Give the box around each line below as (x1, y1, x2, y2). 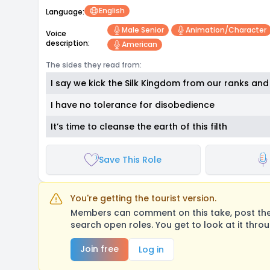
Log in (139, 243, 164, 256)
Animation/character (185, 25, 266, 35)
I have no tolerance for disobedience (51, 99, 215, 111)
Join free (80, 243, 119, 255)
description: (46, 38, 90, 48)
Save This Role (99, 154, 162, 166)
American (121, 39, 157, 49)
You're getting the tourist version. (71, 192, 216, 204)
